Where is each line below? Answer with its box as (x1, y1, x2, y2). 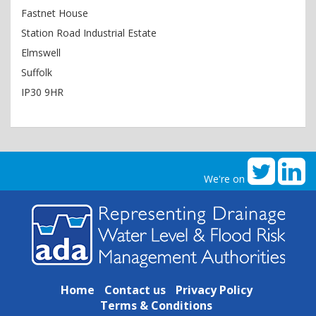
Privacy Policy (175, 282, 253, 298)
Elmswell (21, 46, 61, 59)
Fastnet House (21, 6, 88, 20)
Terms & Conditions (100, 298, 212, 313)
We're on (204, 172, 248, 186)
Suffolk (21, 66, 52, 79)
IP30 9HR (21, 85, 63, 99)
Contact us (104, 282, 166, 298)
